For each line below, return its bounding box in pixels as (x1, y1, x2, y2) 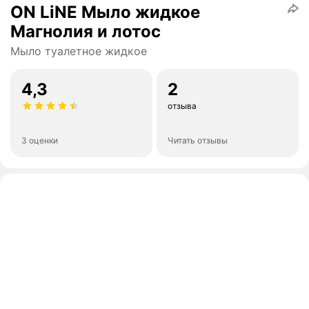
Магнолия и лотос (10, 21, 161, 42)
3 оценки (21, 135, 58, 146)
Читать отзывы (168, 135, 228, 146)
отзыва (168, 101, 197, 112)
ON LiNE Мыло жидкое (10, 2, 200, 23)
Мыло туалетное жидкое (10, 44, 147, 59)
